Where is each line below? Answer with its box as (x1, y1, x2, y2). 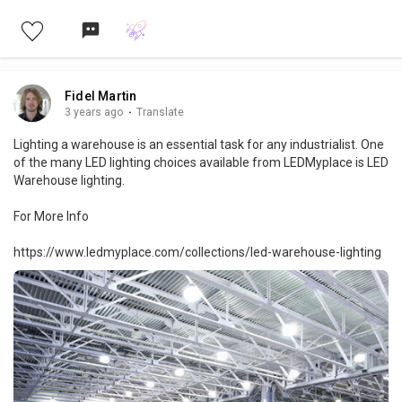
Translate (136, 106, 184, 119)
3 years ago (65, 106, 124, 119)
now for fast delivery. (22, 11, 141, 26)
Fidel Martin (65, 89, 137, 104)
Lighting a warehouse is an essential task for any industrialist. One (13, 137, 384, 153)
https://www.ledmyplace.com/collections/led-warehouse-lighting (13, 245, 381, 260)
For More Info (13, 209, 89, 224)
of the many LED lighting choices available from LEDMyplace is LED (13, 155, 389, 170)
